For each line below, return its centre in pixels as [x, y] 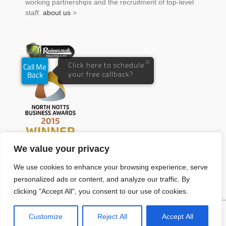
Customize [46, 216]
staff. [34, 13]
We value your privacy [62, 149]
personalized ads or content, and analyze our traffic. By [102, 179]
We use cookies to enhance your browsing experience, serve [111, 167]
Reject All [112, 216]
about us [57, 13]
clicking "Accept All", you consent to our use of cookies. [101, 191]
